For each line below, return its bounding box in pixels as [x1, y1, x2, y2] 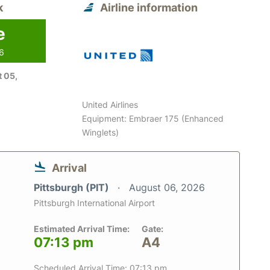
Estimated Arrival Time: [34, 223, 130, 234]
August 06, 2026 [129, 181, 205, 193]
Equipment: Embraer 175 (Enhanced [82, 113, 224, 124]
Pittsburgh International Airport [34, 197, 155, 208]
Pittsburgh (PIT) [34, 181, 111, 193]
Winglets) [82, 127, 119, 137]
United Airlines [82, 99, 139, 110]
